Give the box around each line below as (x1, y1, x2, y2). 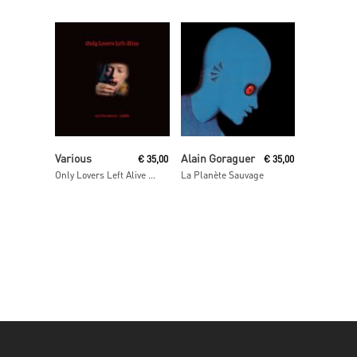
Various (55, 150, 92, 165)
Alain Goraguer (180, 150, 255, 165)
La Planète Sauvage (180, 168, 264, 181)
